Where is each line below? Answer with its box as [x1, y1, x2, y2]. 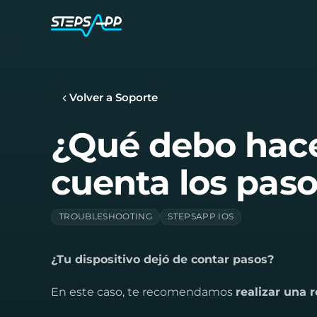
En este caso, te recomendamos [51, 285, 236, 299]
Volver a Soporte [69, 91, 158, 104]
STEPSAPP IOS [168, 212, 234, 221]
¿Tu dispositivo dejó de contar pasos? [51, 253, 274, 266]
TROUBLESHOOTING [59, 212, 153, 221]
